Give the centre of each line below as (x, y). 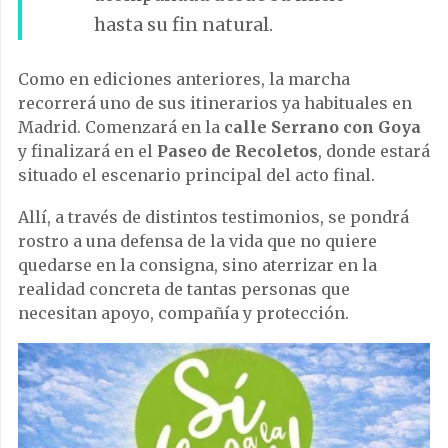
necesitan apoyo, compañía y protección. (183, 313)
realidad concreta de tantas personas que (184, 289)
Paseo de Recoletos (237, 151)
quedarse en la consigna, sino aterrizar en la (197, 265)
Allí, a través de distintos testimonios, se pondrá (213, 217)
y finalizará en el (87, 151)
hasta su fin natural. (183, 25)
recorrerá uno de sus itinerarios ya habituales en (215, 103)
